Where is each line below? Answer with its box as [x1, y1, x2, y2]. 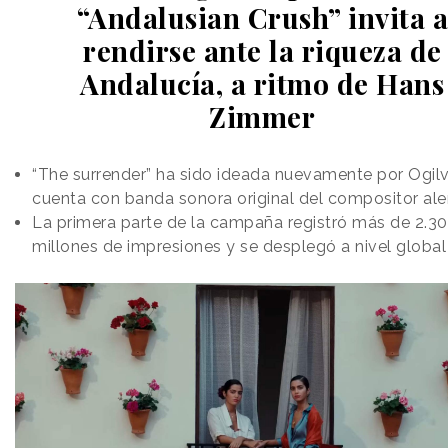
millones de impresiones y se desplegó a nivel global [32, 237, 446, 257]
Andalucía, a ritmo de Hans [80, 65, 445, 103]
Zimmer [209, 98, 316, 136]
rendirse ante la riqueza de [83, 32, 442, 70]
